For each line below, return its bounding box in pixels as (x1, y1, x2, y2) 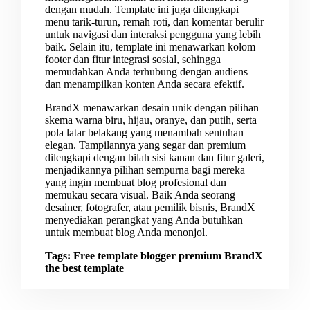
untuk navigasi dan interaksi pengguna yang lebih (45, 28, 261, 41)
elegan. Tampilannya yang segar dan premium (45, 139, 246, 152)
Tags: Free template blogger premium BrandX (45, 250, 263, 262)
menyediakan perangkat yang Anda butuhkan (45, 214, 243, 226)
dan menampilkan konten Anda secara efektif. (45, 78, 244, 91)
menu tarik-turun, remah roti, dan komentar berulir (45, 16, 264, 28)
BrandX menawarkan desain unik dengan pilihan (45, 102, 259, 114)
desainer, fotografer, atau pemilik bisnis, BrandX (45, 201, 255, 214)
